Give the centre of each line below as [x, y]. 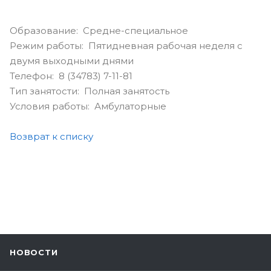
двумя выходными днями [72, 60]
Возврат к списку [51, 136]
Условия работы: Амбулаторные [88, 106]
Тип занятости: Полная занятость [90, 91]
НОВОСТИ [34, 252]
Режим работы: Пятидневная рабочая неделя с [126, 45]
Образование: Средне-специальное [99, 30]
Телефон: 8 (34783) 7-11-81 [71, 76]
